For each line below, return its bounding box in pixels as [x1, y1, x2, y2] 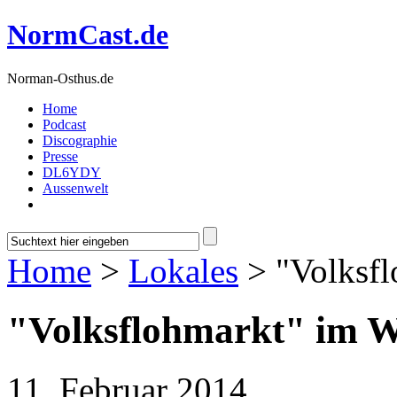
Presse [43, 148, 78, 164]
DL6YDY [43, 164, 101, 180]
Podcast [43, 116, 86, 132]
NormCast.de [7, 19, 168, 51]
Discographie [43, 132, 117, 148]
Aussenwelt [43, 180, 108, 196]
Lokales [128, 251, 238, 290]
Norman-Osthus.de [7, 70, 113, 86]
